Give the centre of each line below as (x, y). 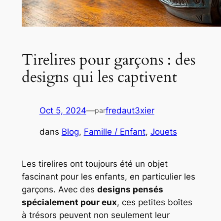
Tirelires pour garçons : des (108, 59)
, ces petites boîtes (154, 203)
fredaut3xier (130, 111)
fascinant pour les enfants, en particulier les (108, 177)
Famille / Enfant (114, 132)
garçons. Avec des (59, 190)
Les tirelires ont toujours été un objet (94, 164)
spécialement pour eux (69, 203)
